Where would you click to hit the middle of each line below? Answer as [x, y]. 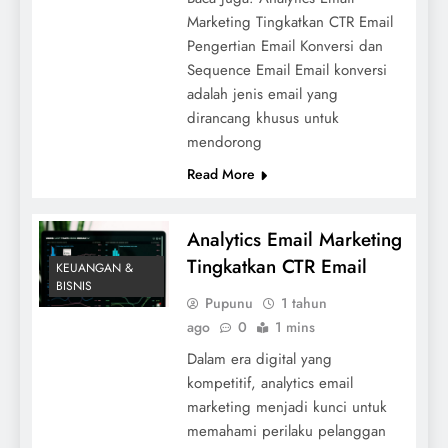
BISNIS [74, 286]
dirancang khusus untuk [262, 117]
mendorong [224, 141]
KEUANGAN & [94, 268]
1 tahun [303, 302]
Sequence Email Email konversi [286, 69]
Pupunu [228, 302]
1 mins [294, 326]
